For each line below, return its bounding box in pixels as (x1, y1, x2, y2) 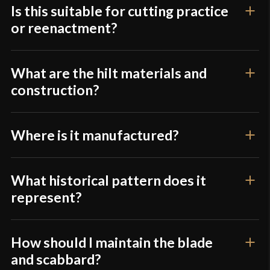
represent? (11, 189, 82, 206)
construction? (11, 81, 99, 99)
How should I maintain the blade (11, 234, 213, 251)
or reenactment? (11, 19, 118, 37)
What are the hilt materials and (11, 64, 207, 82)
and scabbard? (11, 251, 101, 268)
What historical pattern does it (11, 172, 207, 189)
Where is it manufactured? (11, 127, 179, 144)
